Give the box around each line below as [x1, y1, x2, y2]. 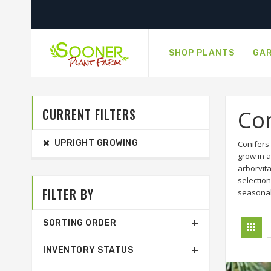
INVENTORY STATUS [43, 245, 133, 255]
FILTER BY [42, 185, 94, 203]
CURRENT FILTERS [42, 105, 136, 123]
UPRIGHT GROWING [50, 138, 138, 148]
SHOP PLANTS [169, 48, 235, 58]
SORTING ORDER [43, 218, 117, 228]
